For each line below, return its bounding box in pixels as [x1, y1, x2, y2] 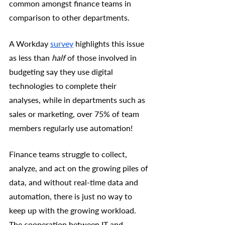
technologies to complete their [9, 80, 119, 90]
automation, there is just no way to [9, 191, 134, 201]
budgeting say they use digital [9, 66, 115, 76]
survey [50, 38, 73, 48]
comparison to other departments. [9, 12, 132, 22]
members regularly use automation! [9, 123, 135, 133]
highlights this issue [73, 38, 146, 48]
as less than [9, 52, 52, 62]
